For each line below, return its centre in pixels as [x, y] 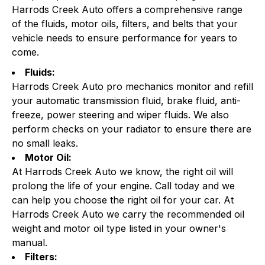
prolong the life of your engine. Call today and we [123, 186]
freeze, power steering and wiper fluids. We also [120, 115]
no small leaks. [45, 143]
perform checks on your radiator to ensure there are [132, 129]
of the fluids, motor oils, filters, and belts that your [125, 24]
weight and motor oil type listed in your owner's [119, 228]
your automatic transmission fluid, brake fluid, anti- [126, 101]
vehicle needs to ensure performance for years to [125, 38]
